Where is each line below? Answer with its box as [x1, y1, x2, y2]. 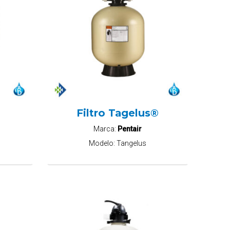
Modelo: [89, 139, 117, 148]
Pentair [118, 125, 142, 133]
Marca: [93, 125, 118, 133]
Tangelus [117, 139, 146, 148]
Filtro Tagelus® [76, 106, 159, 119]
